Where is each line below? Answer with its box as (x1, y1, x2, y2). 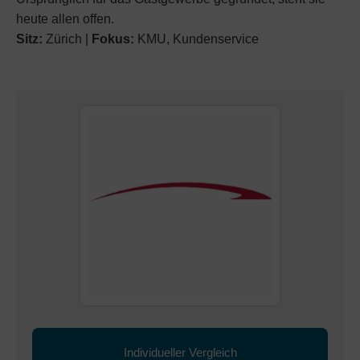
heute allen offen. (16, 12, 114, 26)
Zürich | (43, 32, 92, 46)
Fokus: (92, 32, 134, 46)
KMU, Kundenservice (134, 32, 259, 46)
